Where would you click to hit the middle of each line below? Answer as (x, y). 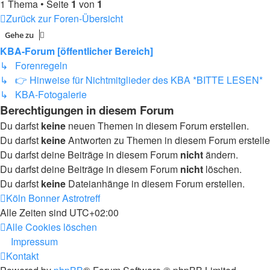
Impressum (34, 241)
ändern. (221, 155)
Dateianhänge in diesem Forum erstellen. (155, 184)
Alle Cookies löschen (52, 227)
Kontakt (22, 256)
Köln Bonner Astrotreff (53, 198)
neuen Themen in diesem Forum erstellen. (157, 126)
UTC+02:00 (94, 212)
